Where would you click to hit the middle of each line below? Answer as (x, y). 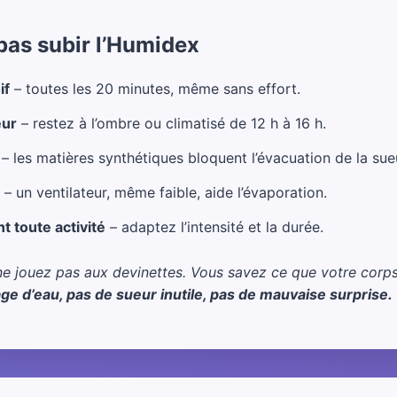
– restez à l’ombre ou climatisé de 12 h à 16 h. (171, 123)
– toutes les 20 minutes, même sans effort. (155, 89)
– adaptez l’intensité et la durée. (214, 227)
